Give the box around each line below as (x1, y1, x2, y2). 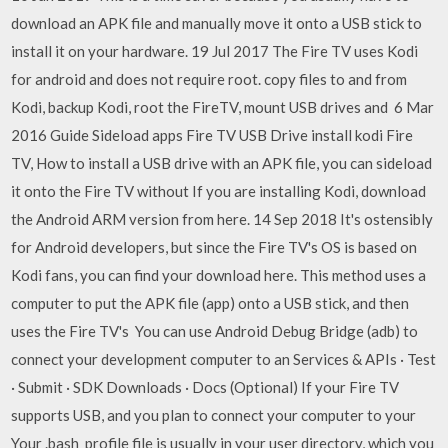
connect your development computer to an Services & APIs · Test (11, 349, 437, 368)
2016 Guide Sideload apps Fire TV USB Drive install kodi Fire (11, 125, 414, 144)
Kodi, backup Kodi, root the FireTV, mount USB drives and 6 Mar (11, 97, 435, 116)
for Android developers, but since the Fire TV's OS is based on (11, 237, 418, 256)
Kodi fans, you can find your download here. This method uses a (11, 265, 427, 284)
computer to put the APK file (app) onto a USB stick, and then (11, 293, 410, 312)
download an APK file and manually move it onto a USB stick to (11, 13, 423, 32)
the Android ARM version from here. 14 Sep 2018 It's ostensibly (11, 209, 434, 228)
